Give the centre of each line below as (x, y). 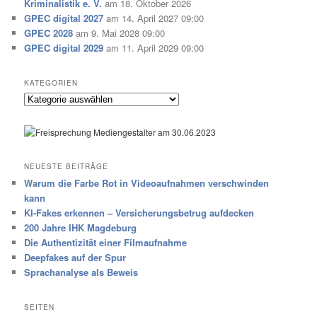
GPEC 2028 (49, 33)
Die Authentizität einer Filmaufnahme (106, 243)
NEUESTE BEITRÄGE (67, 167)
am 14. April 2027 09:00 (154, 18)
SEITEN (40, 307)
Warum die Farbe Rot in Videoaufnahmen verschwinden (147, 183)
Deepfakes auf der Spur (75, 258)
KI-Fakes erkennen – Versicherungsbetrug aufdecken (139, 213)
